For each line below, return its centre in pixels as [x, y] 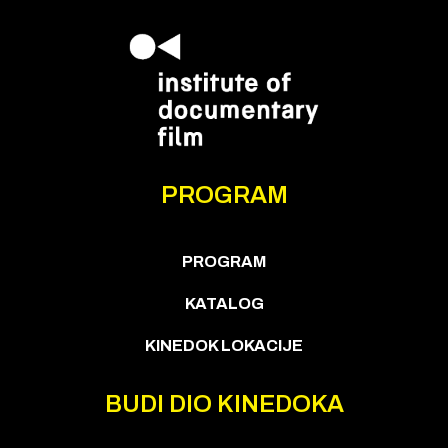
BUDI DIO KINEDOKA [224, 404]
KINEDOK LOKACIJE [224, 345]
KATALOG [224, 303]
